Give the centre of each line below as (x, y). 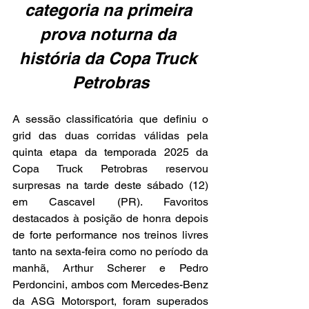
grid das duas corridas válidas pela (110, 136)
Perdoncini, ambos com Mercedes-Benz (110, 285)
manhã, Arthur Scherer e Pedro (110, 268)
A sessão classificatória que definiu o (110, 119)
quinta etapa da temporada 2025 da (110, 152)
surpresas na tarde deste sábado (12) (110, 186)
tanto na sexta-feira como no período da (110, 252)
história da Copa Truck (110, 58)
